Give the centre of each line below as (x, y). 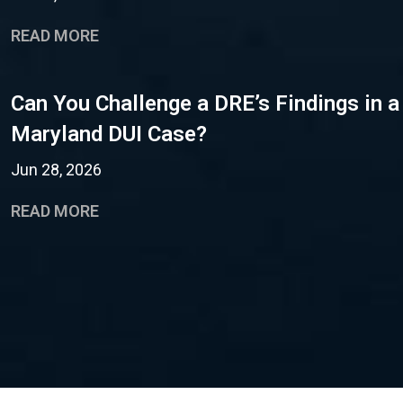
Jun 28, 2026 (56, 170)
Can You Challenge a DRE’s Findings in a (205, 103)
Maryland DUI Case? (109, 134)
